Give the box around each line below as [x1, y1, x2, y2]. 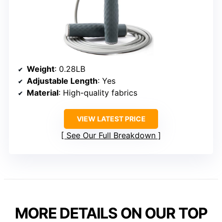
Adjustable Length [27, 76, 98, 86]
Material [27, 88, 58, 98]
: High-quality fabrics [58, 88, 137, 98]
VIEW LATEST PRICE [76, 114, 146, 123]
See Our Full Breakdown [66, 130, 156, 141]
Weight [27, 64, 55, 74]
